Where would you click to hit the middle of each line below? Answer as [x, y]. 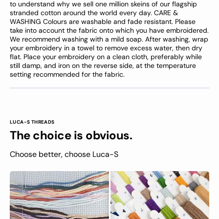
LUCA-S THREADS [32, 122]
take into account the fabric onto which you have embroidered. [109, 30]
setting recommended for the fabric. [67, 74]
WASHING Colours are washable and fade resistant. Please [103, 22]
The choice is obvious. [71, 135]
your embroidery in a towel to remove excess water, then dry [106, 48]
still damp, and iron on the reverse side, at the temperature [103, 66]
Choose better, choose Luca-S [64, 154]
